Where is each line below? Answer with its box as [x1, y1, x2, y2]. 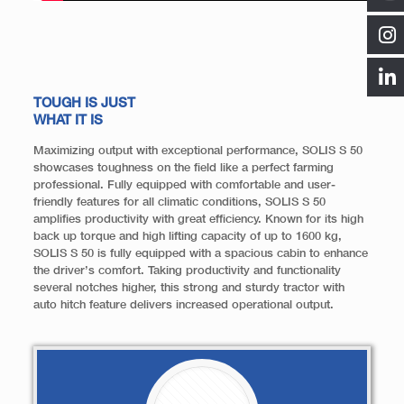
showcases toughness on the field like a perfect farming [32, 162, 334, 174]
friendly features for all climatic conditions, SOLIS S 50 [32, 197, 326, 208]
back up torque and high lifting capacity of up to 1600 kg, [32, 231, 342, 243]
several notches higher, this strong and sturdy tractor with [32, 282, 344, 294]
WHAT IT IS [32, 114, 103, 127]
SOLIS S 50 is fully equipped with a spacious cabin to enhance [32, 248, 368, 260]
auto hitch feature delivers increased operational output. [32, 299, 334, 311]
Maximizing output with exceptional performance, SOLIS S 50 [32, 145, 363, 157]
